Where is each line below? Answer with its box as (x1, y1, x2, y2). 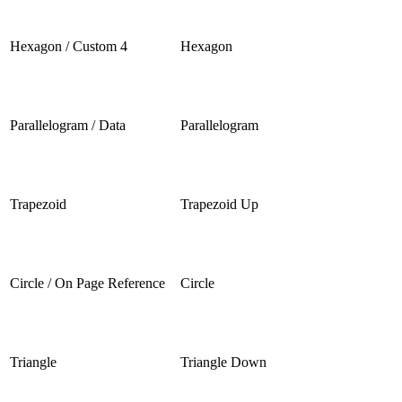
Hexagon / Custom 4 (10, 38, 127, 54)
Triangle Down (180, 354, 267, 370)
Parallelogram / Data (10, 117, 126, 133)
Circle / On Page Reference (10, 275, 165, 291)
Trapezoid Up (180, 196, 258, 212)
